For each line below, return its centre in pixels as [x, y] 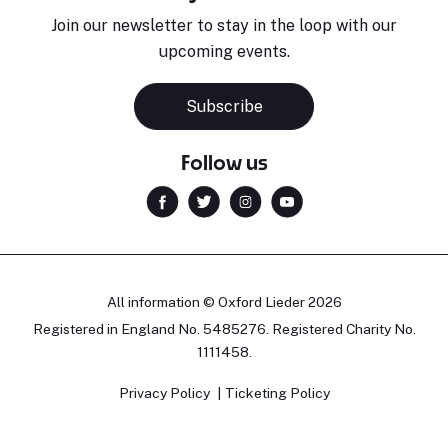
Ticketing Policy [277, 393]
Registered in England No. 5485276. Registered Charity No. [224, 329]
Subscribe [224, 107]
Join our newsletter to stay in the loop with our [224, 26]
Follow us [224, 162]
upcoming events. [224, 52]
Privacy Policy [164, 393]
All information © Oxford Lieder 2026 [224, 301]
